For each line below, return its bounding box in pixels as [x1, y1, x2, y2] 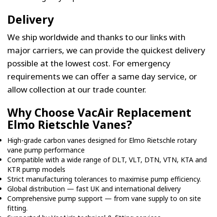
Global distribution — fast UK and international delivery [7, 184, 181, 193]
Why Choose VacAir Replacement [7, 104, 191, 120]
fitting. [7, 203, 28, 213]
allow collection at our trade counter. [7, 83, 146, 95]
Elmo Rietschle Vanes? [7, 116, 132, 132]
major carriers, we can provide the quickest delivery [7, 44, 205, 56]
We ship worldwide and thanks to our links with [7, 31, 186, 43]
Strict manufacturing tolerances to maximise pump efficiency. [7, 174, 201, 184]
